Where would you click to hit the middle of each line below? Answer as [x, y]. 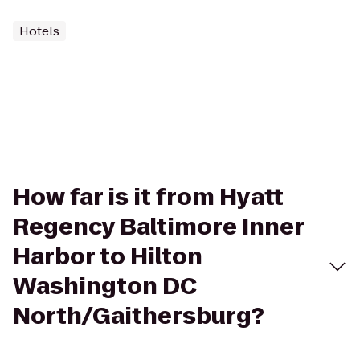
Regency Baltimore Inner [158, 227]
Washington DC [105, 286]
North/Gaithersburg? [139, 316]
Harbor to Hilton [108, 257]
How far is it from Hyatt [148, 197]
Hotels [39, 31]
